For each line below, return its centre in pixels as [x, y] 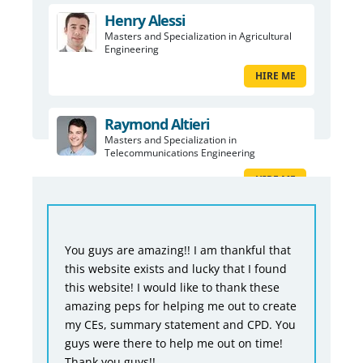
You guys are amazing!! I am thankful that [178, 250]
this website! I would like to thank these [173, 287]
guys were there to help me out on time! [174, 343]
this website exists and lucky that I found [176, 268]
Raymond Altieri [157, 124]
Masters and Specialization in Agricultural [198, 36]
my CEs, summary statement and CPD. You [181, 324]
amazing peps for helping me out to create [181, 305]
